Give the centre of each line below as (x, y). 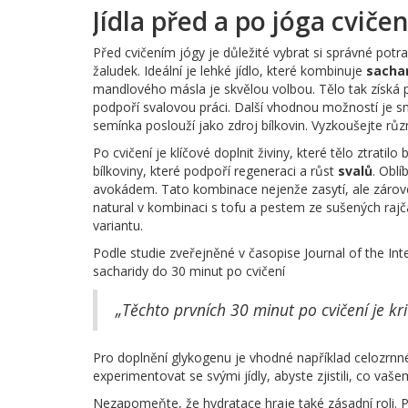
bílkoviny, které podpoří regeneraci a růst (215, 171)
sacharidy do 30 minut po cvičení (189, 271)
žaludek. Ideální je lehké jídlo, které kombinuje (229, 71)
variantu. (118, 226)
